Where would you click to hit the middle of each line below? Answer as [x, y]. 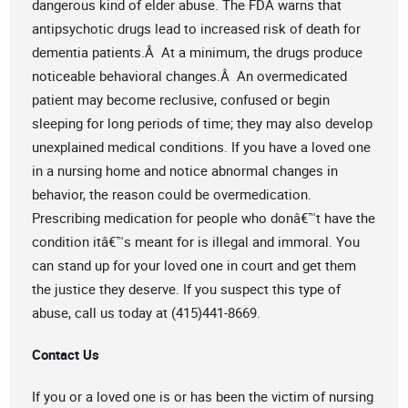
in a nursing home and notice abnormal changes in [185, 171]
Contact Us [66, 355]
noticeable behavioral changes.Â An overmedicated [189, 76]
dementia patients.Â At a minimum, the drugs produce [197, 52]
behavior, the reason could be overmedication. [172, 194]
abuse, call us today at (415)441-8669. [146, 313]
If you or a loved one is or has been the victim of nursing [203, 397]
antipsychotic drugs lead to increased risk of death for [196, 29]
